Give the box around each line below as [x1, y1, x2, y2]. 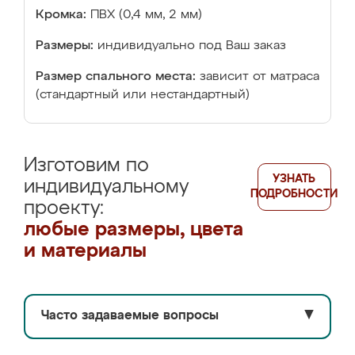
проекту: [24, 199, 104, 218]
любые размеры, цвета [24, 220, 243, 239]
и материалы [24, 242, 147, 261]
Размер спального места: [36, 71, 196, 83]
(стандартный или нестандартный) [36, 89, 250, 101]
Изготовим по [24, 156, 149, 175]
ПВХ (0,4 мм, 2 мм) [90, 9, 202, 21]
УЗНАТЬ [273, 174, 316, 185]
